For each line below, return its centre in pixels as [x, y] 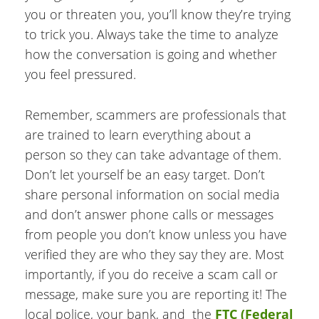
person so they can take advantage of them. [153, 154]
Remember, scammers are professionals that [156, 114]
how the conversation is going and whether [151, 54]
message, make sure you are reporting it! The [156, 294]
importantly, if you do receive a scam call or [151, 274]
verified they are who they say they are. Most [155, 254]
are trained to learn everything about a [138, 134]
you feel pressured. [80, 74]
